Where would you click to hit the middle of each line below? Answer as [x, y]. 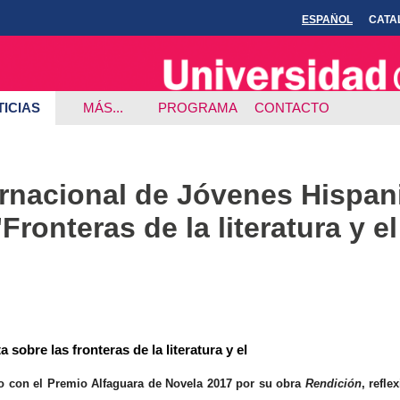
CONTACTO [292, 107]
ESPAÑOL [327, 20]
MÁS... [103, 107]
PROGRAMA [197, 107]
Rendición [333, 383]
